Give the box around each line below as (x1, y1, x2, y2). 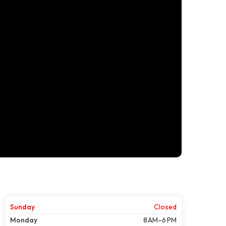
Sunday (10, 202, 35, 211)
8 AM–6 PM (143, 215, 177, 224)
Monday (10, 215, 37, 224)
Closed (154, 202, 177, 211)
